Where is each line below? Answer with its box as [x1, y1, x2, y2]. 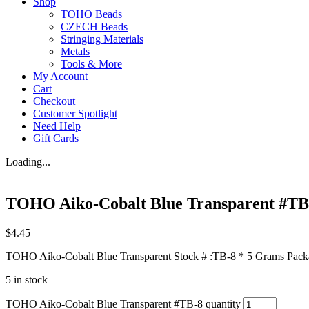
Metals [61, 46, 90, 57]
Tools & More [61, 58, 122, 70]
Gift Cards [33, 132, 79, 144]
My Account [33, 70, 88, 82]
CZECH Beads [61, 21, 128, 32]
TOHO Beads [61, 8, 122, 20]
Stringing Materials [61, 33, 143, 45]
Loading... [6, 156, 50, 168]
